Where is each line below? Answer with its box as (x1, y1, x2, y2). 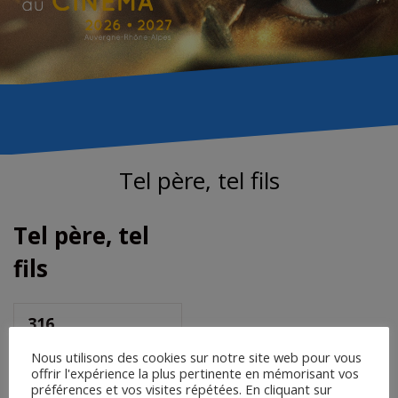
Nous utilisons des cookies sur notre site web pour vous (31, 348, 362, 366)
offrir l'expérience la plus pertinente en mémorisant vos (31, 364, 359, 382)
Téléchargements (28, 335, 168, 357)
